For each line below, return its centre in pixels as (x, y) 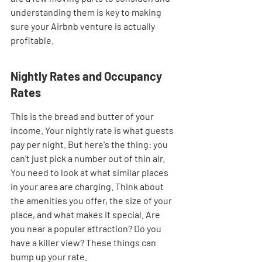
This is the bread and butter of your (83, 116)
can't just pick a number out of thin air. (89, 158)
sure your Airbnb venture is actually (84, 26)
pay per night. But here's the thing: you (90, 144)
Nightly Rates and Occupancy (87, 76)
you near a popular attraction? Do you (87, 228)
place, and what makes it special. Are (86, 214)
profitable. (32, 40)
